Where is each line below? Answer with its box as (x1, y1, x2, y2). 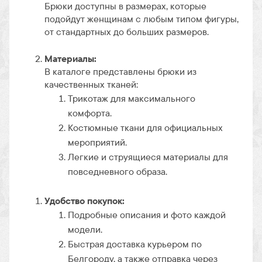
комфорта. (68, 106, 112, 119)
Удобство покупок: (44, 194, 125, 207)
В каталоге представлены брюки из (44, 65, 196, 78)
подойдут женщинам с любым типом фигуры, (44, 12, 239, 25)
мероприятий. (68, 136, 127, 149)
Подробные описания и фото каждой (68, 208, 226, 221)
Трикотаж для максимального (68, 92, 195, 105)
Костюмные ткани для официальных (68, 121, 223, 134)
